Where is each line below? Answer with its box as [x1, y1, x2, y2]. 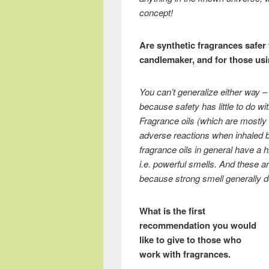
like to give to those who [139, 233, 241, 246]
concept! [139, 6, 173, 19]
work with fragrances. [139, 247, 231, 261]
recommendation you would [139, 219, 256, 232]
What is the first [139, 204, 205, 217]
